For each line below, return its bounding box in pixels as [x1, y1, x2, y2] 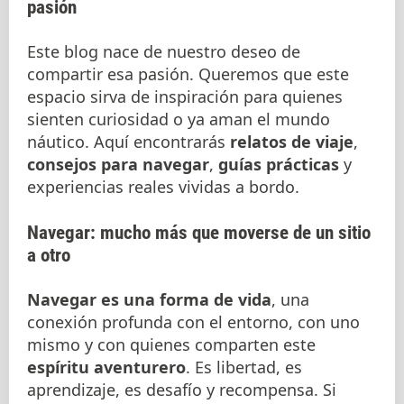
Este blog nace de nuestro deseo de [27, 41, 300, 62]
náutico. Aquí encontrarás [27, 131, 230, 152]
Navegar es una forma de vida [27, 289, 271, 310]
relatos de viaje [230, 131, 353, 152]
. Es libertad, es [186, 356, 302, 378]
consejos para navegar [27, 153, 209, 175]
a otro [27, 243, 70, 266]
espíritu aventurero [27, 356, 186, 378]
